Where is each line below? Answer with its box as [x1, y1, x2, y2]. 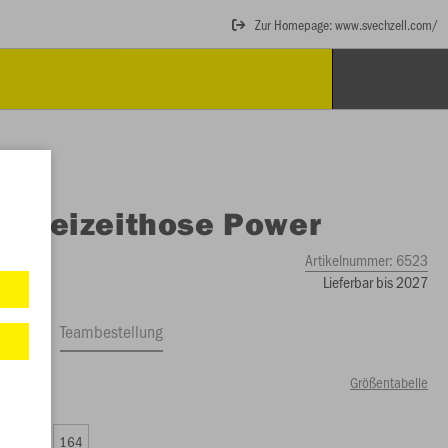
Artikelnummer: [304, 249, 396, 270]
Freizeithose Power [18, 203, 322, 243]
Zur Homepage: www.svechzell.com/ [255, 14, 438, 34]
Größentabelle [349, 372, 428, 392]
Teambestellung [60, 319, 164, 343]
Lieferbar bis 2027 [322, 271, 428, 292]
